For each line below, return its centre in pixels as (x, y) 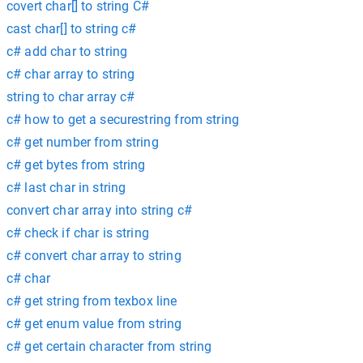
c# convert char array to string (94, 256)
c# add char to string (67, 51)
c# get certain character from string (109, 346)
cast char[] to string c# (72, 29)
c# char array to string (71, 74)
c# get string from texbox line (92, 301)
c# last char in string (66, 188)
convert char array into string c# (99, 210)
